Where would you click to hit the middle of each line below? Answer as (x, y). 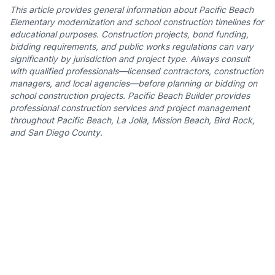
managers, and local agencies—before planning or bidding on (134, 83)
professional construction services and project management (130, 108)
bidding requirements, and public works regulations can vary (132, 46)
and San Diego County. (56, 132)
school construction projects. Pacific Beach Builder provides (130, 95)
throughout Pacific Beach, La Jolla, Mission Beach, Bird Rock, (132, 120)
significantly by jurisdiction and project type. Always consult (130, 59)
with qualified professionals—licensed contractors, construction (137, 71)
